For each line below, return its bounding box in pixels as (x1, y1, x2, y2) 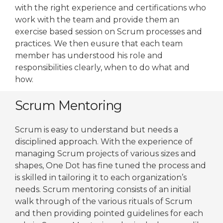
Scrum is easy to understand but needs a (15, 125, 178, 134)
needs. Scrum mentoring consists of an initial (15, 185, 191, 194)
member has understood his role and (15, 51, 163, 60)
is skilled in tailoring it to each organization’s (15, 173, 187, 182)
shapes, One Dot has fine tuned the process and (15, 161, 206, 170)
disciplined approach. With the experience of (15, 137, 193, 146)
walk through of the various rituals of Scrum (15, 197, 192, 206)
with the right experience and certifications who (15, 3, 206, 12)
